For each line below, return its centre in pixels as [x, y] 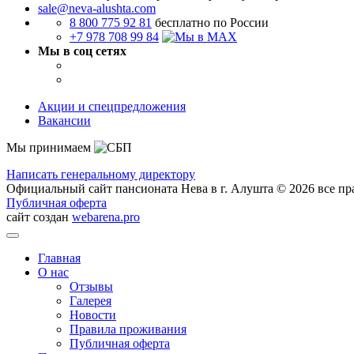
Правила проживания [128, 330]
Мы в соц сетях [82, 51]
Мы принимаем [50, 148]
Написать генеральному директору [101, 175]
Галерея [90, 301]
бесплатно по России [212, 23]
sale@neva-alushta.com [97, 9]
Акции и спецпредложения [112, 107]
